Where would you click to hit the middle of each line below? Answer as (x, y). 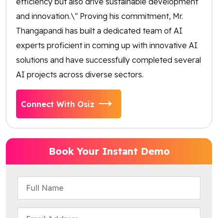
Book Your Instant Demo (109, 151)
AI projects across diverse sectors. (80, 75)
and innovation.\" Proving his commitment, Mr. (100, 16)
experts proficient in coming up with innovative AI (107, 45)
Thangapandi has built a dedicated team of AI (99, 31)
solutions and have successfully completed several (109, 60)
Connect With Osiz (58, 104)
